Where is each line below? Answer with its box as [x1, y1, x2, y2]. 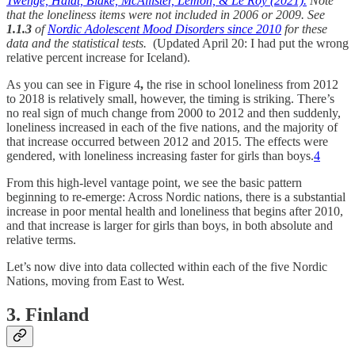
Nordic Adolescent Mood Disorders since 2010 [48, 22, 281, 36]
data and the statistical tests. [6, 36, 147, 51]
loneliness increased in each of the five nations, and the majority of [6, 120, 338, 135]
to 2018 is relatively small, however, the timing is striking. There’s [6, 92, 334, 106]
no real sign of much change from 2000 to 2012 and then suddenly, [6, 106, 341, 120]
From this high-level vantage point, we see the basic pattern [6, 176, 302, 190]
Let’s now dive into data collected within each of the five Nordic [6, 260, 327, 274]
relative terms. [6, 233, 79, 247]
